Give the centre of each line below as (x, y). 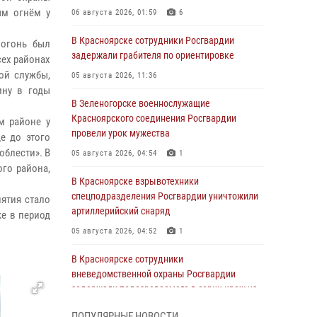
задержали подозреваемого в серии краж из (164, 289)
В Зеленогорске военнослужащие (141, 103)
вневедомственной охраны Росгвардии (154, 274)
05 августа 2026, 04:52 (114, 231)
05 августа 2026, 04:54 (114, 153)
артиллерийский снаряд (121, 211)
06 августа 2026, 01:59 (114, 12)
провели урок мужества (121, 133)
